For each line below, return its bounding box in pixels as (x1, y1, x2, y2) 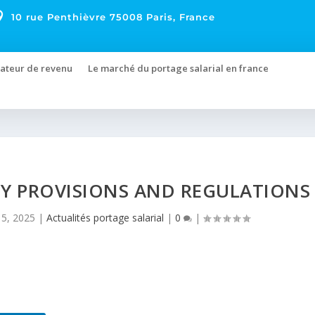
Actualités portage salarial (46, 211, 164, 224)
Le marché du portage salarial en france (88, 62, 269, 75)
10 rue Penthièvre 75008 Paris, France (11, 11, 216, 22)
